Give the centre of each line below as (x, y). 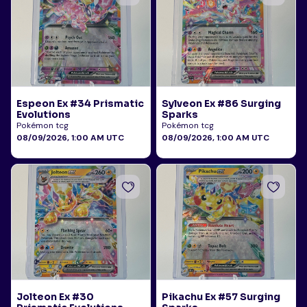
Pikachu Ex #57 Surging (221, 297)
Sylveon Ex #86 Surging (221, 103)
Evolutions (44, 114)
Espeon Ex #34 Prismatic (80, 103)
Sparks (180, 114)
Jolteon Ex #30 (55, 297)
